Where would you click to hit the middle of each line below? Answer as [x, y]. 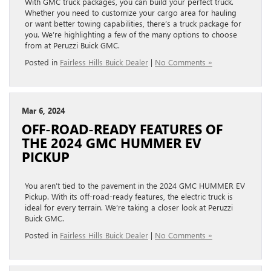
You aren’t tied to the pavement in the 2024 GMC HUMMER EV [135, 185]
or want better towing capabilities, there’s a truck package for [133, 23]
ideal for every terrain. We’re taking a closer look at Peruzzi [129, 207]
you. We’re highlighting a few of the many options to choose [131, 34]
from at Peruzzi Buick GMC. [72, 45]
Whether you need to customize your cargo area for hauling [131, 12]
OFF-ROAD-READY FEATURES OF [122, 129]
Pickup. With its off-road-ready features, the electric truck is [129, 196]
